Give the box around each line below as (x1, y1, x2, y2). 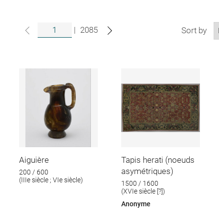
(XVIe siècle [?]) (121, 187, 166, 196)
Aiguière (19, 154, 49, 165)
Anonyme (121, 199, 151, 208)
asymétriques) (121, 166, 174, 176)
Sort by (181, 25, 207, 35)
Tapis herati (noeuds (121, 154, 195, 165)
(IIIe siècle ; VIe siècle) (19, 176, 83, 184)
